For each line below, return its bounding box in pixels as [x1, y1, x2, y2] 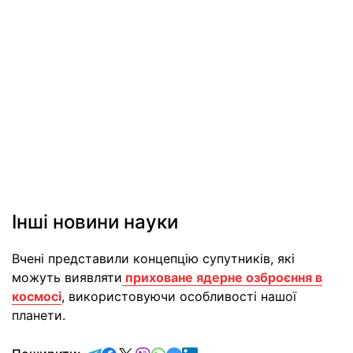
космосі [12, 288, 61, 305]
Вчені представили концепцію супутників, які [12, 251, 295, 267]
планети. [12, 307, 65, 324]
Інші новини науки [12, 210, 178, 234]
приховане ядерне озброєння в [122, 269, 322, 286]
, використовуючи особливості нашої [61, 288, 296, 305]
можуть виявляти [12, 269, 122, 286]
